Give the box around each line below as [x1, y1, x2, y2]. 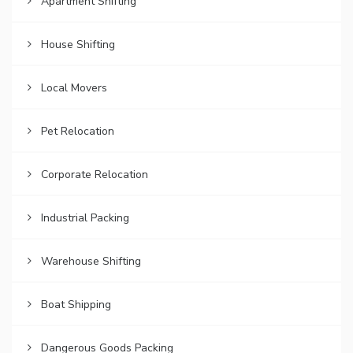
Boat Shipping [41, 297, 111, 313]
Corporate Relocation [41, 167, 148, 183]
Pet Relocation [41, 124, 114, 139]
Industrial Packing [41, 210, 129, 226]
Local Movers [41, 80, 107, 96]
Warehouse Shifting [41, 254, 141, 269]
